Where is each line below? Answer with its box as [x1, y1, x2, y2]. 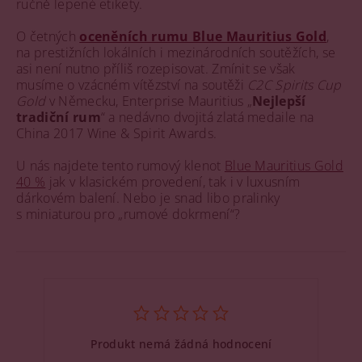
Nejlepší [252, 92, 306, 110]
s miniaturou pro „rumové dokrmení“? [16, 205, 241, 223]
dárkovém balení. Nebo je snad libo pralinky [16, 189, 280, 207]
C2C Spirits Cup [247, 76, 341, 94]
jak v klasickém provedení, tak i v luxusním [45, 173, 301, 191]
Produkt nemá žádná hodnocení [90, 336, 272, 351]
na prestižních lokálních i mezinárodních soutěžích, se [16, 44, 336, 61]
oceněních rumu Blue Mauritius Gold [79, 27, 327, 45]
